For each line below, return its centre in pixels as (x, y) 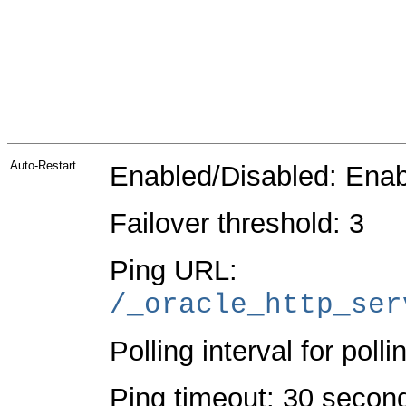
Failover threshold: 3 (237, 223)
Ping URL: (174, 270)
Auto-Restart (43, 165)
